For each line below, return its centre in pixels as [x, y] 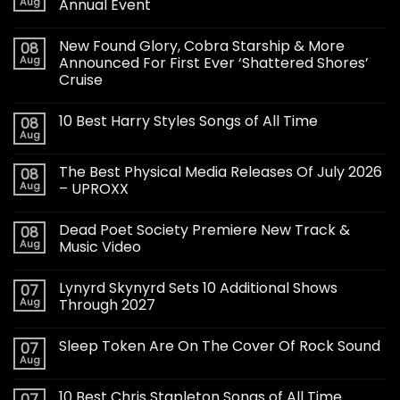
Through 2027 [107, 304]
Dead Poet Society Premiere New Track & [204, 229]
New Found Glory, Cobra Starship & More [202, 46]
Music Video [100, 246]
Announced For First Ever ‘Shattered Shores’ [214, 62]
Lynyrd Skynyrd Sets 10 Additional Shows [198, 287]
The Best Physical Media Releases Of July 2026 [221, 171]
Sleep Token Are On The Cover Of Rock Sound [220, 346]
